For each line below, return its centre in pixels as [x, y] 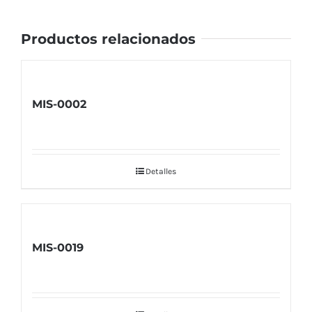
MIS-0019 [58, 247]
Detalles [161, 171]
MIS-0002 [59, 104]
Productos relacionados [108, 39]
